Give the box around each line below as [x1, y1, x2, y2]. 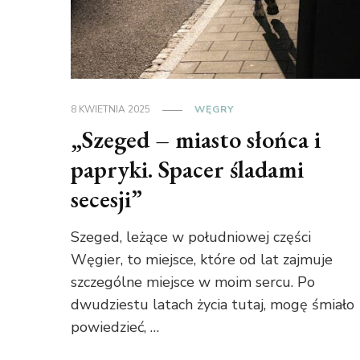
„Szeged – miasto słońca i [70, 124, 321, 156]
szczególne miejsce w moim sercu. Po [70, 272, 315, 292]
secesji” [70, 183, 142, 215]
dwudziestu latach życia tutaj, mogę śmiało [70, 295, 354, 315]
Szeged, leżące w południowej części [70, 227, 311, 247]
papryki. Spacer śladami [70, 153, 304, 186]
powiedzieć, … [70, 317, 159, 337]
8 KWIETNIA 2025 [70, 103, 150, 117]
